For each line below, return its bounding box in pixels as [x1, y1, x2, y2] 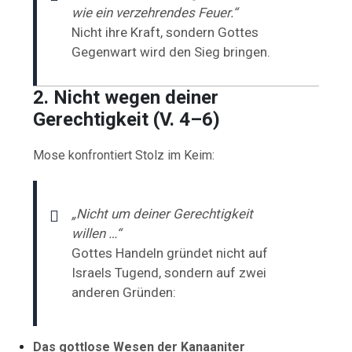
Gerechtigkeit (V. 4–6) [33, 108, 221, 130]
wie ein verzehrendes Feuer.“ [71, 4, 238, 20]
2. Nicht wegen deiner [33, 86, 219, 108]
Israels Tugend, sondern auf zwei [71, 264, 267, 280]
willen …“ [71, 225, 122, 241]
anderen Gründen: [71, 284, 177, 300]
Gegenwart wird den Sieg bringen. [71, 43, 271, 60]
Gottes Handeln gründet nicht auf [71, 244, 269, 261]
